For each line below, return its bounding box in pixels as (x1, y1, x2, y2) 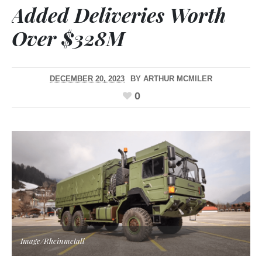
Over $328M (12, 25, 125, 52)
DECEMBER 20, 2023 (50, 74, 125, 84)
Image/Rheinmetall (20, 235, 85, 246)
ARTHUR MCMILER (143, 74, 212, 84)
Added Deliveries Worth (12, 1, 226, 29)
